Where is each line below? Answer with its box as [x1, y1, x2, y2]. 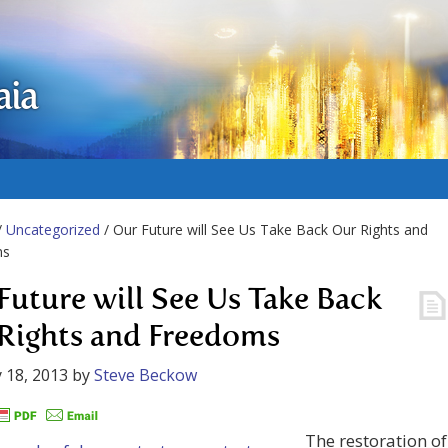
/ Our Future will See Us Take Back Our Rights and [100, 220, 428, 239]
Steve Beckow [94, 364, 197, 386]
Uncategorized [6, 220, 100, 239]
